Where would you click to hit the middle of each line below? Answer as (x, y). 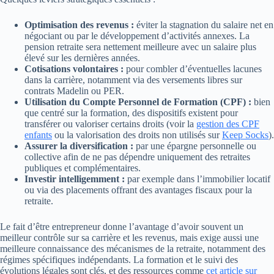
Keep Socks (245, 135)
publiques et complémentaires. (83, 168)
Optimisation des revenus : (79, 25)
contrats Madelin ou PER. (74, 91)
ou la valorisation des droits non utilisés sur (137, 135)
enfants (38, 135)
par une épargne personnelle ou (195, 146)
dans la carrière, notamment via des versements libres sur (133, 80)
